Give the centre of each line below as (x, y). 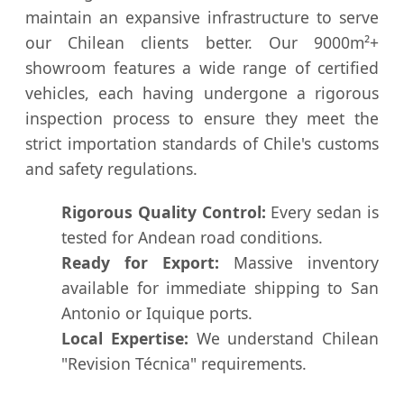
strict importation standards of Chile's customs (202, 143)
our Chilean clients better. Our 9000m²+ (202, 42)
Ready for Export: (140, 262)
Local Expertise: (125, 338)
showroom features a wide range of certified (202, 67)
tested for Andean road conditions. (192, 237)
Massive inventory (299, 262)
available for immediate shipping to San (220, 287)
